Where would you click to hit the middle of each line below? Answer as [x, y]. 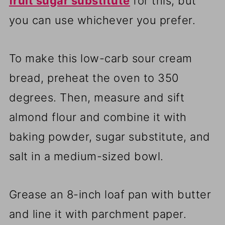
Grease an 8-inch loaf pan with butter [110, 195]
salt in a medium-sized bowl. [86, 156]
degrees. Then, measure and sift [97, 98]
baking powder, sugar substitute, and [109, 137]
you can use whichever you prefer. [102, 20]
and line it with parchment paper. [98, 214]
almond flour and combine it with [98, 117]
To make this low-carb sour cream [100, 59]
